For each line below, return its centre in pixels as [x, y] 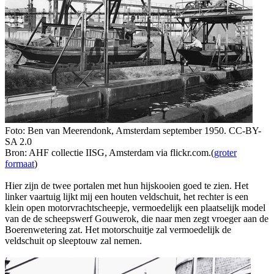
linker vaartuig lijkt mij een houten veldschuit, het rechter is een [127, 196]
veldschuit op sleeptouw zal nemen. [73, 240]
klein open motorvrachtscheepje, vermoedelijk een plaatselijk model [135, 207]
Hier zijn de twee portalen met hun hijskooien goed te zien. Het [127, 185]
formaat [20, 163]
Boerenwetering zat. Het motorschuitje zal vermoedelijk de [118, 229]
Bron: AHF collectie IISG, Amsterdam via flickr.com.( [109, 152]
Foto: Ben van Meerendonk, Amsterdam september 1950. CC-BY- [133, 130]
